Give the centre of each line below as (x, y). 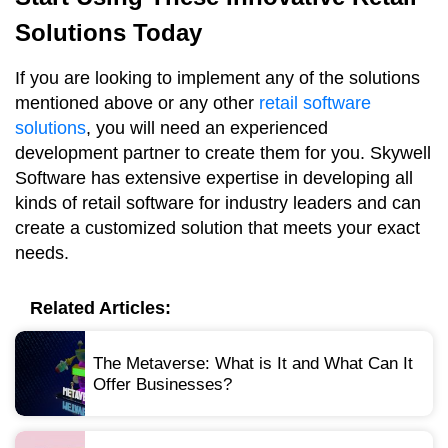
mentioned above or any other (137, 103)
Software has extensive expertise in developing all (214, 178)
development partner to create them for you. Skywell (223, 153)
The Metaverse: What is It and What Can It (253, 363)
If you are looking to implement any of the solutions (217, 78)
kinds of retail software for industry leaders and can (218, 203)
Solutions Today (108, 33)
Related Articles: (100, 308)
